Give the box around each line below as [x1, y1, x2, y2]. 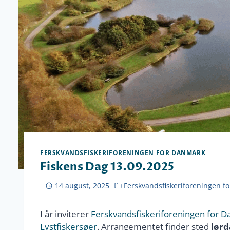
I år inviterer [40, 207, 91, 220]
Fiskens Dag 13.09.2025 [40, 159, 174, 175]
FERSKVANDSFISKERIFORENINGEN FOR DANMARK [40, 148, 206, 157]
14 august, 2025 [54, 180, 109, 190]
